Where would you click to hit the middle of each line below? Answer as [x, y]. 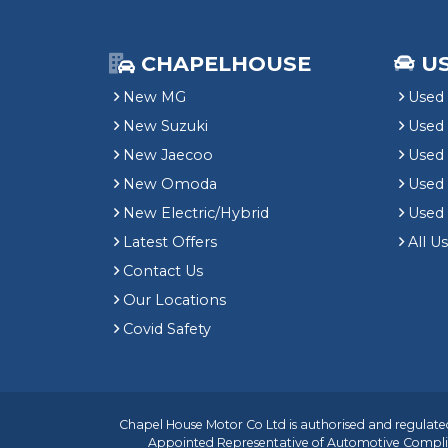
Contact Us [163, 271]
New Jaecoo [168, 155]
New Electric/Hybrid [196, 213]
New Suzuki [165, 126]
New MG [154, 97]
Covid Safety [167, 329]
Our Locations [174, 300]
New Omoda [170, 184]
